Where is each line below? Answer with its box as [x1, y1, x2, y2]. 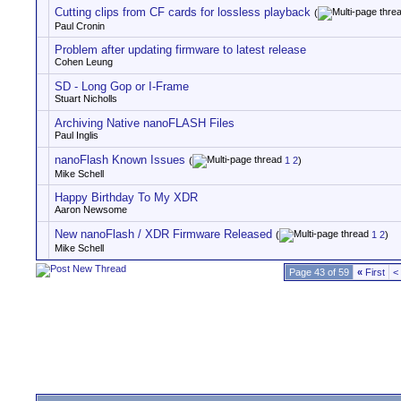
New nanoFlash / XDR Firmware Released [55, 227, 272, 241]
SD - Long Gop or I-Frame [55, 80, 189, 93]
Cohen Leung [55, 56, 113, 67]
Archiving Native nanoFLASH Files [55, 116, 235, 130]
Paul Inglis [55, 130, 98, 141]
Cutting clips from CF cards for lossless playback [55, 5, 311, 19]
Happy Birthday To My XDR [55, 191, 198, 204]
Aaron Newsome [55, 204, 127, 215]
